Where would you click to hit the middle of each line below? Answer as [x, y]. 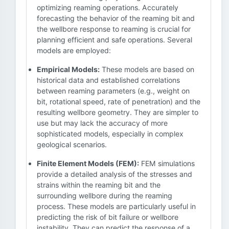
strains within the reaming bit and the [99, 185]
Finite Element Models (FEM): [88, 163]
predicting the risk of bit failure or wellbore [108, 217]
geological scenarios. [72, 144]
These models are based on [147, 69]
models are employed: [74, 50]
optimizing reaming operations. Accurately [108, 7]
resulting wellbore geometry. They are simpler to [118, 112]
